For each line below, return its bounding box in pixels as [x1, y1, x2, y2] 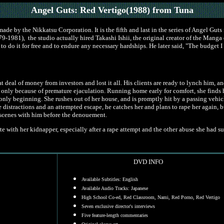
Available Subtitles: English [81, 176, 138, 182]
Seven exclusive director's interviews [81, 203, 155, 209]
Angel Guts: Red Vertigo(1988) [30, 5, 152, 15]
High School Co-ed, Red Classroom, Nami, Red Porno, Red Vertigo [81, 194, 220, 200]
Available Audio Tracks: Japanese [81, 185, 149, 191]
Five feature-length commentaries [81, 212, 148, 218]
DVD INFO [133, 158, 163, 165]
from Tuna [152, 5, 193, 15]
